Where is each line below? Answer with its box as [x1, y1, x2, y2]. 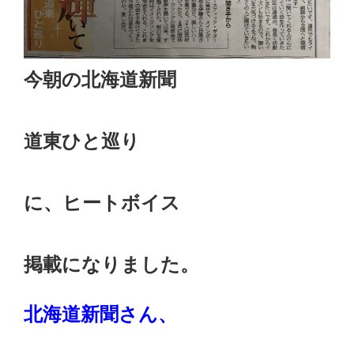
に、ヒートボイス [24, 191, 180, 213]
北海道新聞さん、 [24, 303, 177, 325]
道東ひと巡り [24, 130, 140, 152]
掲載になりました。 [24, 253, 199, 275]
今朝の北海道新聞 [24, 68, 176, 90]
